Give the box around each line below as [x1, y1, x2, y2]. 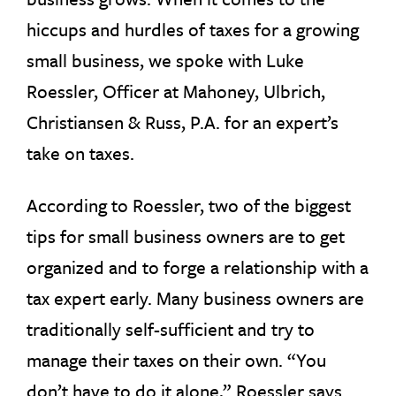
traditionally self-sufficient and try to [27, 316, 315, 342]
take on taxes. [27, 140, 134, 166]
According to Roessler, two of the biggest [27, 192, 351, 218]
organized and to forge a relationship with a [27, 254, 369, 280]
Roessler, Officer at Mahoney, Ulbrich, [27, 78, 325, 104]
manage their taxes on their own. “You [27, 346, 326, 373]
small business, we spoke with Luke [27, 47, 304, 73]
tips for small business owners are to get [27, 223, 345, 249]
